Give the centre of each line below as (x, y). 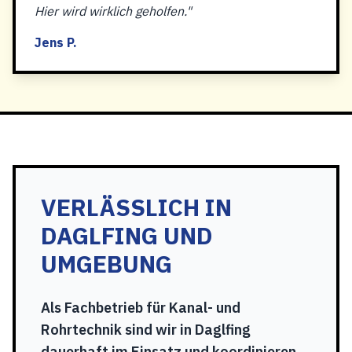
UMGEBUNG (106, 264)
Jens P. (56, 42)
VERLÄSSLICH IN (136, 207)
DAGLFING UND (127, 235)
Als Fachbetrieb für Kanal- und (141, 308)
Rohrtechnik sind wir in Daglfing (146, 330)
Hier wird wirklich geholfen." (113, 11)
